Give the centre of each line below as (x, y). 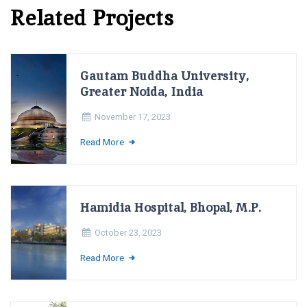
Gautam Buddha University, (165, 76)
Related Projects (92, 18)
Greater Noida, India (142, 91)
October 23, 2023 (128, 233)
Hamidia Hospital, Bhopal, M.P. (171, 207)
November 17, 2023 (133, 117)
